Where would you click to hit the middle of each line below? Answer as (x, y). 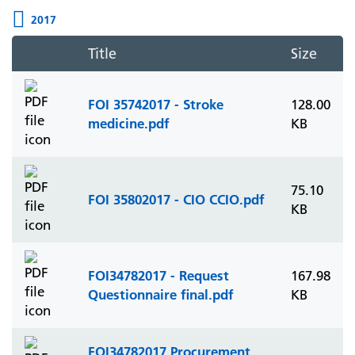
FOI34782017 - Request (158, 275)
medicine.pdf (129, 123)
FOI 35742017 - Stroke (156, 104)
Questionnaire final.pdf (161, 294)
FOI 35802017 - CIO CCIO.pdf (176, 199)
